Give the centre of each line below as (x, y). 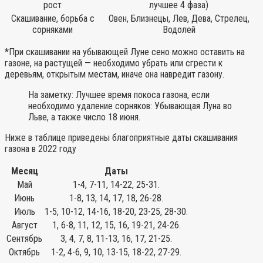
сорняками (53, 29)
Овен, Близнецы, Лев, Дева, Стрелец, (179, 18)
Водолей (179, 29)
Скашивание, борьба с (53, 18)
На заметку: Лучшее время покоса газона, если (119, 95)
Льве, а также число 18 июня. (84, 117)
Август (24, 225)
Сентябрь (24, 238)
